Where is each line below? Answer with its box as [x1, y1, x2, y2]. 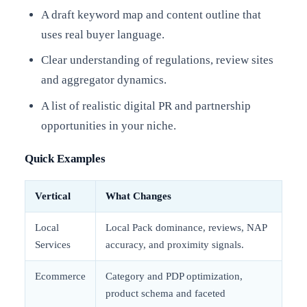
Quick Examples [25, 151, 106, 165]
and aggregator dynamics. [40, 73, 167, 87]
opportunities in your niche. [40, 119, 176, 132]
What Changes [106, 191, 171, 202]
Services [35, 239, 71, 251]
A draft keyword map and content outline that [40, 8, 261, 21]
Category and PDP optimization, [106, 271, 243, 282]
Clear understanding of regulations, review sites [40, 53, 273, 67]
